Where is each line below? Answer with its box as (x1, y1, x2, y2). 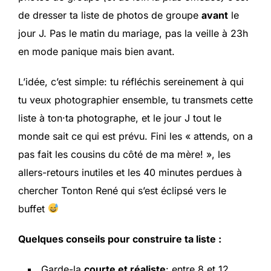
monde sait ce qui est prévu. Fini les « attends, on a (18, 129, 253, 142)
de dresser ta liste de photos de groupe (18, 8, 201, 21)
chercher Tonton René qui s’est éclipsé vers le (18, 184, 226, 197)
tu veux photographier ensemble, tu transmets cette (18, 93, 253, 106)
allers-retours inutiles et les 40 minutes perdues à (18, 166, 242, 178)
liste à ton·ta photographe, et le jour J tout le (18, 111, 221, 124)
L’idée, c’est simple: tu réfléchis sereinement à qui (18, 75, 244, 88)
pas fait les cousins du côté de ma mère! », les (18, 148, 230, 160)
